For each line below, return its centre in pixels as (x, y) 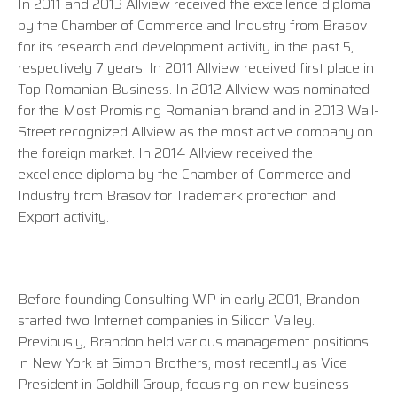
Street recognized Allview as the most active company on (195, 132)
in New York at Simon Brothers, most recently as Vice (183, 363)
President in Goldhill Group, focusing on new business (183, 384)
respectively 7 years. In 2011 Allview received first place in (196, 68)
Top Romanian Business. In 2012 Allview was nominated (194, 89)
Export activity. (63, 217)
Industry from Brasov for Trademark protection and (177, 195)
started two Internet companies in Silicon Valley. (166, 320)
